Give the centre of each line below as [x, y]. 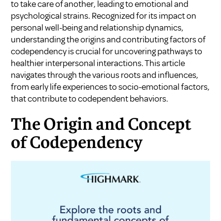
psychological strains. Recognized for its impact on [104, 16]
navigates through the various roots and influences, [105, 75]
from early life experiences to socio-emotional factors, [110, 87]
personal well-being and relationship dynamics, [97, 27]
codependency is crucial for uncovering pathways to [107, 51]
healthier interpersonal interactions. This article [98, 63]
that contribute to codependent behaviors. [90, 98]
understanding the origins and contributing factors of [108, 39]
